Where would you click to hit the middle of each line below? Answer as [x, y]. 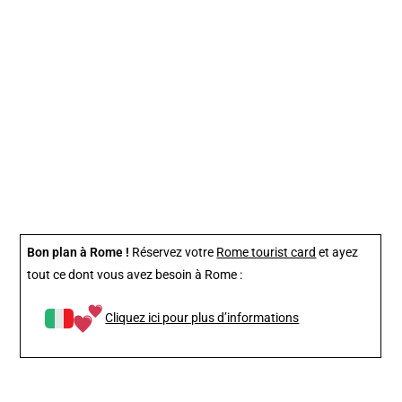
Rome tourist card [267, 253]
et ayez [337, 253]
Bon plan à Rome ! [79, 253]
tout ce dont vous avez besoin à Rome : [135, 275]
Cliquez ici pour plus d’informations [202, 317]
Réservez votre [173, 253]
